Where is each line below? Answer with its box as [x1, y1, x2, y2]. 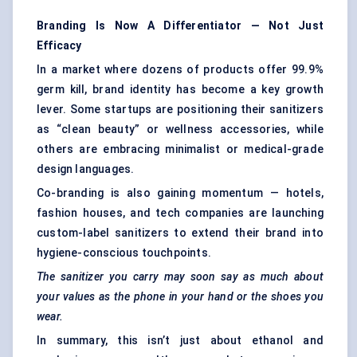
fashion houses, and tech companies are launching [37, 206, 324, 220]
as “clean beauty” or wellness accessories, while [37, 123, 324, 136]
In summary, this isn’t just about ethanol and [37, 334, 324, 347]
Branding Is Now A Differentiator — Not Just [37, 19, 324, 33]
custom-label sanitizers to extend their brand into [37, 226, 324, 240]
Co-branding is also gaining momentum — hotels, [37, 186, 324, 200]
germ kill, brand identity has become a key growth [37, 83, 324, 96]
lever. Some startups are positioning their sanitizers [37, 103, 324, 116]
